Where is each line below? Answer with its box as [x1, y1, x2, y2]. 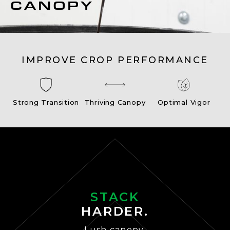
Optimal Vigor [158, 98, 210, 106]
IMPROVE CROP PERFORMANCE [22, 54, 208, 66]
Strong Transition [12, 98, 80, 106]
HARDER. [81, 203, 149, 219]
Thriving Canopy [84, 98, 146, 106]
